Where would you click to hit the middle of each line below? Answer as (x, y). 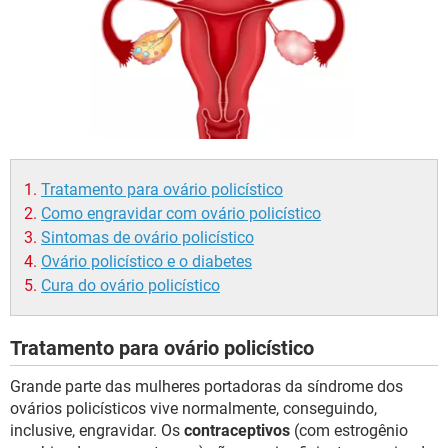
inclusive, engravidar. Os (97, 430)
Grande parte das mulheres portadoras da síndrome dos (206, 386)
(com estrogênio (349, 430)
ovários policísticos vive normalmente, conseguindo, (193, 408)
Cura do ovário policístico (130, 285)
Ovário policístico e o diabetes (146, 261)
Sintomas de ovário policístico (147, 237)
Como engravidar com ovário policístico (181, 213)
